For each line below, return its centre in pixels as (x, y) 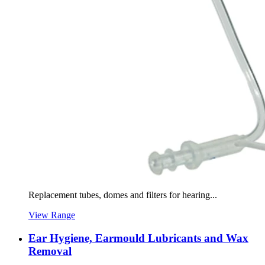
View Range (52, 215)
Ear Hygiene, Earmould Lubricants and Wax (138, 238)
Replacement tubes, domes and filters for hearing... (123, 195)
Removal (50, 251)
